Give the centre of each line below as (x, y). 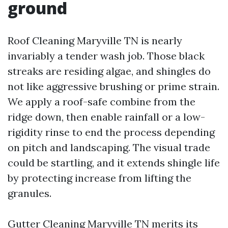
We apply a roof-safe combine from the (102, 102)
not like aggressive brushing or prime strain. (113, 86)
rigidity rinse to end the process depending (111, 132)
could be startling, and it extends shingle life (114, 163)
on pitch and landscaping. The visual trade (109, 147)
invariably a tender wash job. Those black (106, 56)
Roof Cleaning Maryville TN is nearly (95, 40)
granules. (30, 193)
